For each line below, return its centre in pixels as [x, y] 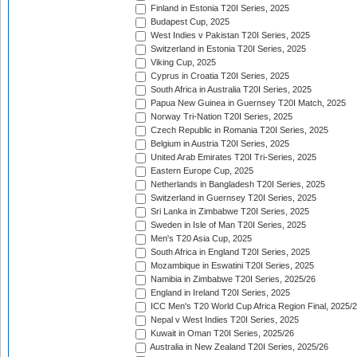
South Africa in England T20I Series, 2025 [229, 252]
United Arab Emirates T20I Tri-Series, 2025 [232, 157]
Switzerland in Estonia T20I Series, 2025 [227, 49]
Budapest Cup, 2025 [189, 22]
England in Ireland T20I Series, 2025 [219, 293]
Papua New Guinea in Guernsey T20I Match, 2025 [247, 103]
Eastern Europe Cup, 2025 [201, 171]
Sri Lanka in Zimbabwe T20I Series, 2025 [229, 212]
